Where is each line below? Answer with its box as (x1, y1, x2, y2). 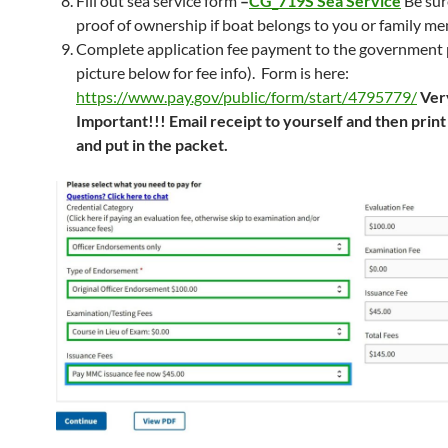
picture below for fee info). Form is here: (76, 63, 349, 82)
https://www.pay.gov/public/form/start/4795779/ (76, 87, 417, 106)
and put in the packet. (76, 135, 228, 154)
